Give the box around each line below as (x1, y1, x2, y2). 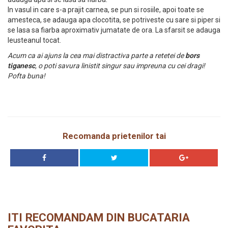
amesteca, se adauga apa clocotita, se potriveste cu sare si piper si (8, 16, 220, 24)
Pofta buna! (8, 72, 45, 80)
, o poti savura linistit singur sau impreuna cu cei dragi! (35, 62, 205, 70)
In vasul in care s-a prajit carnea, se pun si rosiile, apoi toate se (8, 6, 204, 14)
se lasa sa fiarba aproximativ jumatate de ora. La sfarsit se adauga (8, 26, 220, 34)
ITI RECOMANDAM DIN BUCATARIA (8, 210, 190, 224)
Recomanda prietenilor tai (62, 131, 166, 141)
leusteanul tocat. (8, 36, 61, 44)
